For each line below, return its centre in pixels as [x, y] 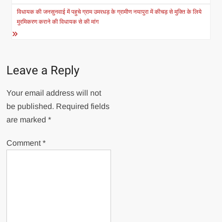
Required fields [83, 106]
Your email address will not [54, 93]
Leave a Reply [43, 71]
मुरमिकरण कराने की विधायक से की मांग [58, 22]
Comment [25, 143]
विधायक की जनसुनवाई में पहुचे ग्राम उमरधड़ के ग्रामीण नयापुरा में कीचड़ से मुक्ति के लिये [110, 12]
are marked [28, 120]
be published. [30, 106]
